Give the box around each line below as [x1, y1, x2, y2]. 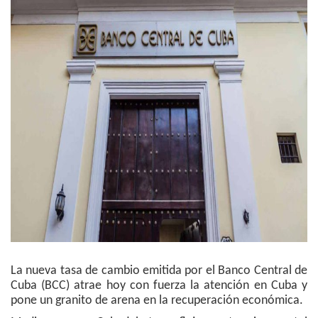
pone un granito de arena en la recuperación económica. [11, 294, 303, 307]
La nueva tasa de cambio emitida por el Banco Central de [11, 264, 307, 278]
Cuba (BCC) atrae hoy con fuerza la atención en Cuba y [11, 279, 307, 292]
